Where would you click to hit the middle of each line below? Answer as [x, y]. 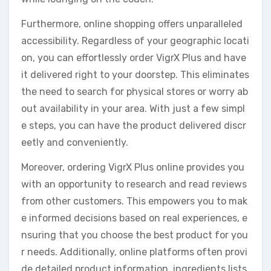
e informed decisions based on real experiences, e [134, 218]
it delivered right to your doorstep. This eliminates [135, 74]
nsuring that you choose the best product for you [135, 235]
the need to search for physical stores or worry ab [135, 91]
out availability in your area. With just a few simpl [133, 108]
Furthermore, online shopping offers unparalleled [132, 24]
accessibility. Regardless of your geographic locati [135, 41]
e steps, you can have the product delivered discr [134, 125]
